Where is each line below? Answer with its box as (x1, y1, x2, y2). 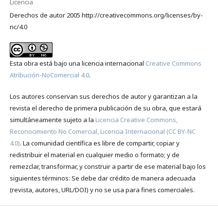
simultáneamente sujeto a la (9, 115, 95, 124)
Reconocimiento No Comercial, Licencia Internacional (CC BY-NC (9, 127, 196, 136)
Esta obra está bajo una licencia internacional (9, 58, 145, 68)
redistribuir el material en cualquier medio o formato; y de (9, 150, 180, 159)
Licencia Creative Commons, (95, 115, 178, 124)
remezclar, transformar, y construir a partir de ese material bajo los (9, 162, 206, 171)
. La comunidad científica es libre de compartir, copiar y (19, 138, 180, 147)
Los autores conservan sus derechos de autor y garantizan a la (9, 91, 198, 101)
